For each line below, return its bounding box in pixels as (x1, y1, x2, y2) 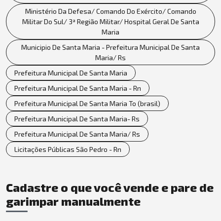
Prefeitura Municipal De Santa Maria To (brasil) (14, 99, 160, 108)
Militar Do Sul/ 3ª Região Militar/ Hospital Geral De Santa (22, 17, 199, 26)
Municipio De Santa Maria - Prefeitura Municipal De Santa (21, 42, 200, 51)
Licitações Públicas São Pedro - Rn (14, 145, 121, 153)
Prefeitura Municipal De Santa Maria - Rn (14, 83, 141, 92)
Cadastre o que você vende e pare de (6, 180, 214, 194)
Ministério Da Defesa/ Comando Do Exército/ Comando (25, 6, 196, 15)
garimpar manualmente (6, 193, 141, 208)
